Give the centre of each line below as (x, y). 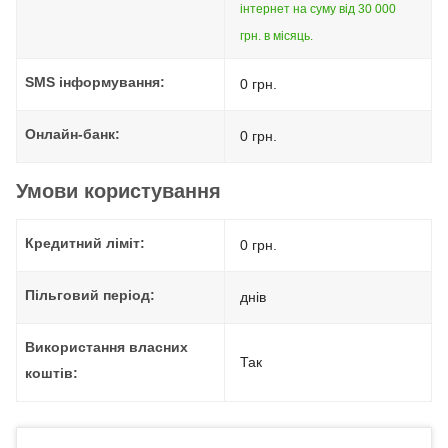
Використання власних (106, 347)
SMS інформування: (95, 82)
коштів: (51, 373)
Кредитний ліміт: (85, 243)
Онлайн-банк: (72, 134)
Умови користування (118, 191)
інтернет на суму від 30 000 (318, 9)
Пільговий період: (90, 295)
